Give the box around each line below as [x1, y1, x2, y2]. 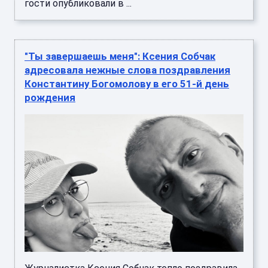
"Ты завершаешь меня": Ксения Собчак [25, 50, 215, 63]
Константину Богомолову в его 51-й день [25, 78, 229, 90]
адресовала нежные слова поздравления [25, 64, 230, 77]
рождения [25, 92, 75, 104]
